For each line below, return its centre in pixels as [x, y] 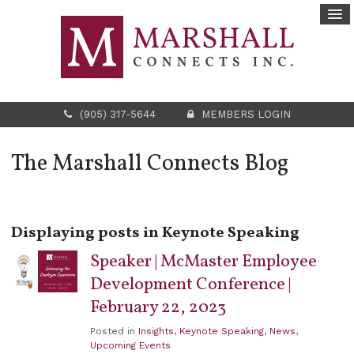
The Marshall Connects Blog [150, 164]
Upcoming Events [130, 345]
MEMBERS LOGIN [246, 114]
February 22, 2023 [158, 308]
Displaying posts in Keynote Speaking [156, 233]
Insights [156, 331]
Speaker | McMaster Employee [203, 262]
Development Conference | [190, 285]
